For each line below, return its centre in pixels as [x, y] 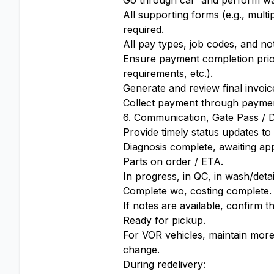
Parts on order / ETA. [173, 161]
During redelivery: [164, 264]
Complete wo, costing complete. [197, 191]
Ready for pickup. [164, 220]
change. [141, 250]
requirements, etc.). [168, 73]
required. [143, 29]
